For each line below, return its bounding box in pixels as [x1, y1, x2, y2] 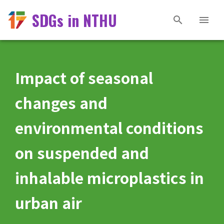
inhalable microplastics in [15, 166, 204, 188]
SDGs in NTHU [32, 8, 117, 31]
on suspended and [15, 141, 149, 163]
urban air [15, 191, 82, 213]
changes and [15, 91, 107, 113]
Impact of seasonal [15, 66, 153, 88]
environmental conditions [15, 116, 203, 138]
